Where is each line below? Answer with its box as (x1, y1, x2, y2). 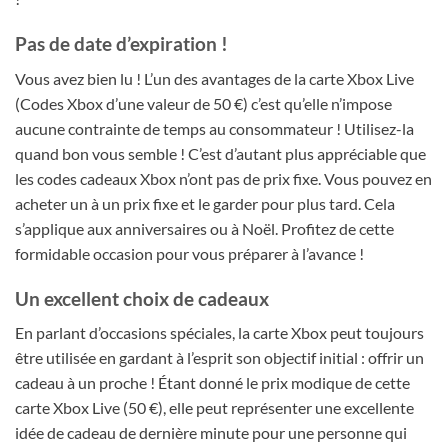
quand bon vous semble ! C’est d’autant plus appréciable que (15, 143, 426, 163)
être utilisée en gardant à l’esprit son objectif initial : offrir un (15, 348, 424, 368)
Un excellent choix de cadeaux (15, 286, 269, 310)
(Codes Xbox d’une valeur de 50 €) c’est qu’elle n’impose (15, 93, 392, 113)
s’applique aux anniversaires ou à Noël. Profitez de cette (15, 218, 394, 238)
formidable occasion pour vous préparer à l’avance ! (15, 243, 364, 263)
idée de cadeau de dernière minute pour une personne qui (15, 423, 407, 443)
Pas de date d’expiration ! (15, 32, 228, 56)
